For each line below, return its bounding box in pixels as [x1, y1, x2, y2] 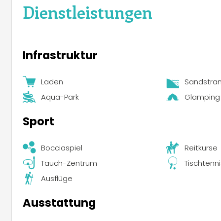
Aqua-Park [41, 92, 79, 103]
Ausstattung [23, 194, 96, 211]
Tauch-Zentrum [41, 158, 98, 169]
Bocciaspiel [41, 142, 83, 153]
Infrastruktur [23, 47, 98, 63]
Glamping [184, 92, 220, 103]
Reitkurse [184, 142, 218, 153]
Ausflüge [41, 173, 73, 184]
